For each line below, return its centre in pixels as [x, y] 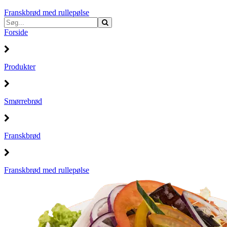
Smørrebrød [23, 101]
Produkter [20, 66]
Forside [16, 32]
